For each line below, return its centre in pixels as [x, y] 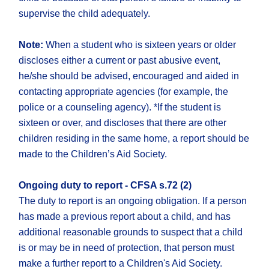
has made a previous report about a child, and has [125, 217]
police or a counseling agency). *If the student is [120, 107]
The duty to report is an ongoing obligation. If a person [133, 201]
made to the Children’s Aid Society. [93, 154]
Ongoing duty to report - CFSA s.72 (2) [105, 186]
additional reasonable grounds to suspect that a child [131, 232]
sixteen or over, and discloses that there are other [123, 123]
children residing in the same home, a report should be [134, 139]
